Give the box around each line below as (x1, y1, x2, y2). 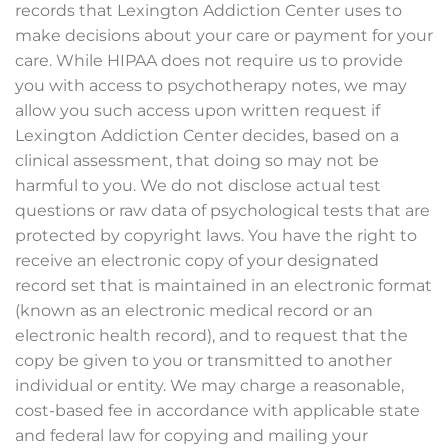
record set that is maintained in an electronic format (15, 276, 432, 295)
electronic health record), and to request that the (15, 326, 408, 345)
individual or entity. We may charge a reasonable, (15, 376, 404, 395)
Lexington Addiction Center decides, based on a (15, 126, 399, 145)
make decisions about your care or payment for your (15, 26, 433, 45)
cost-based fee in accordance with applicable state (15, 401, 420, 420)
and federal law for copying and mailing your (15, 426, 368, 445)
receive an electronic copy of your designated (15, 251, 379, 270)
